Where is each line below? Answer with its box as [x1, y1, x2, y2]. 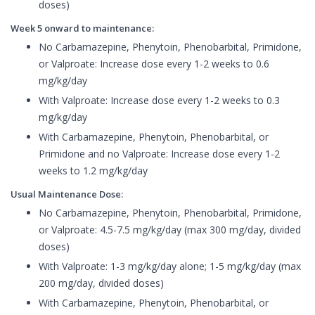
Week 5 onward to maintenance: [11, 22, 154, 35]
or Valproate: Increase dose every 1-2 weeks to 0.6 [39, 57, 269, 71]
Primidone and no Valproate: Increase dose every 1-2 [39, 147, 280, 161]
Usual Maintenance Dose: [11, 188, 123, 201]
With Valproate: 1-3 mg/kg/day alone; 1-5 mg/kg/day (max [39, 259, 301, 274]
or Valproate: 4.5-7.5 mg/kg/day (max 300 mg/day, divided [39, 223, 301, 237]
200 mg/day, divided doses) [39, 276, 164, 290]
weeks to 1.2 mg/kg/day [39, 164, 148, 178]
